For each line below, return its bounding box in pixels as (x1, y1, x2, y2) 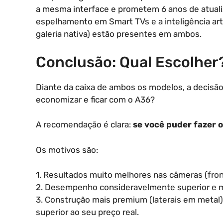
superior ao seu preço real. (36, 207, 139, 218)
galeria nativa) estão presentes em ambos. (36, 29, 202, 39)
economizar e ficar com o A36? (36, 94, 155, 105)
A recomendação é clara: (36, 119, 133, 130)
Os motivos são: (36, 144, 98, 155)
